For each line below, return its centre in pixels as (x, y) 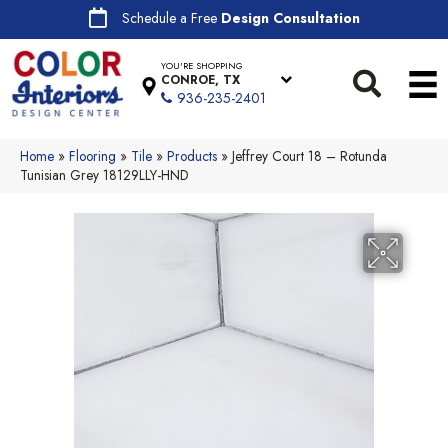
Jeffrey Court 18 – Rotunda (309, 155)
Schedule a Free (171, 18)
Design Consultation (290, 18)
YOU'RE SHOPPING (202, 66)
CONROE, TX (201, 80)
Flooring (92, 155)
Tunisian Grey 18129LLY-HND (104, 174)
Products (192, 155)
